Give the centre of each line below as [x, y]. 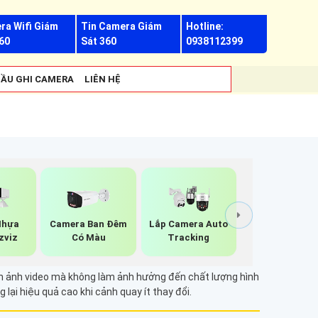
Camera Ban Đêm [89, 224]
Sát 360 [99, 41]
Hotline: [204, 26]
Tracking [189, 237]
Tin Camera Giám [122, 26]
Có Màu [88, 237]
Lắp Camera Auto [189, 224]
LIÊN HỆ [103, 79]
